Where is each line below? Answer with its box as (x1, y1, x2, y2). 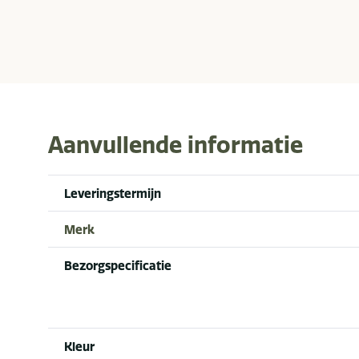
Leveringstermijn (64, 185, 161, 201)
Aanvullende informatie (48, 130, 303, 159)
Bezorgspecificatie (64, 257, 171, 273)
